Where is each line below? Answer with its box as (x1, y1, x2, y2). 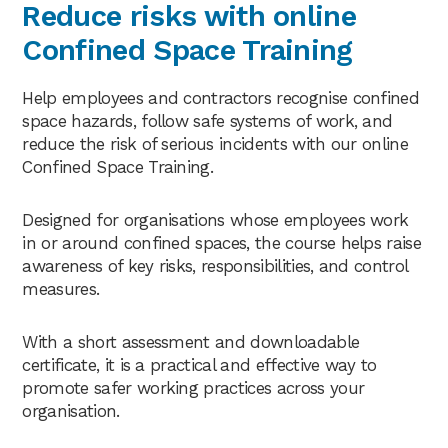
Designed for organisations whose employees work (22, 209, 409, 230)
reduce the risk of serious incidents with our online (22, 133, 409, 154)
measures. (22, 278, 100, 299)
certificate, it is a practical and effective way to (22, 354, 377, 375)
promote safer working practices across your (22, 377, 365, 398)
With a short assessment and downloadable (22, 331, 360, 352)
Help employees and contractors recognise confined (22, 87, 420, 108)
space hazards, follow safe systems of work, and (22, 110, 393, 131)
